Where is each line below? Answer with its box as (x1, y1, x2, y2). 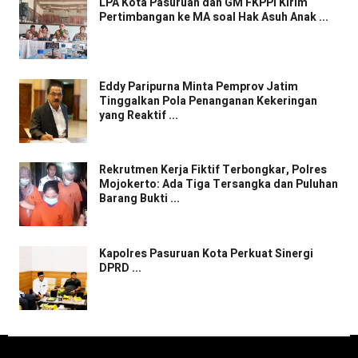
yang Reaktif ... (99, 106, 178, 124)
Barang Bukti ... (99, 190, 180, 208)
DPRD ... (99, 259, 141, 276)
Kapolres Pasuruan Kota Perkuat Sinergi (99, 245, 313, 262)
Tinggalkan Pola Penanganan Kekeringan (99, 92, 317, 109)
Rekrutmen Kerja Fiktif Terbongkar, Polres (99, 161, 327, 179)
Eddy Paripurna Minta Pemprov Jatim (99, 78, 298, 95)
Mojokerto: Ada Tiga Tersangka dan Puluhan (99, 176, 338, 193)
